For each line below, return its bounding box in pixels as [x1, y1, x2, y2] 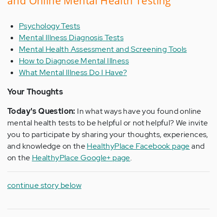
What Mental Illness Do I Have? [19, 67, 127, 78]
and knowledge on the [7, 141, 87, 152]
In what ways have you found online [75, 106, 201, 117]
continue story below [7, 180, 81, 191]
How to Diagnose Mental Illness [19, 56, 129, 66]
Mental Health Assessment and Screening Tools [19, 44, 187, 55]
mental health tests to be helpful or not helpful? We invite [7, 118, 208, 128]
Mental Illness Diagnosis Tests [19, 32, 124, 43]
